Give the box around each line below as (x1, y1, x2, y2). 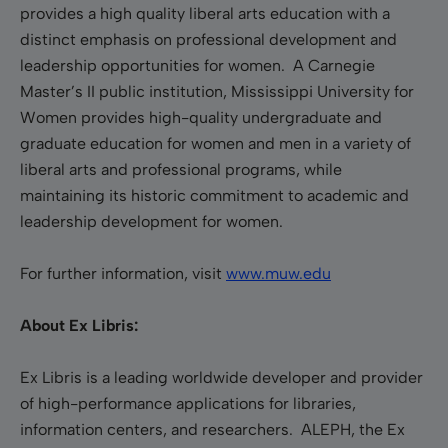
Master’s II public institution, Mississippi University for (20, 81, 414, 101)
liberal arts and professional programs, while (20, 159, 342, 179)
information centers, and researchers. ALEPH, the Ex (20, 419, 405, 439)
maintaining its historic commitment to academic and (20, 185, 409, 205)
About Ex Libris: (20, 315, 138, 335)
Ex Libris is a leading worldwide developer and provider (20, 367, 423, 387)
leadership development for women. (20, 211, 283, 231)
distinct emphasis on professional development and (20, 29, 397, 49)
